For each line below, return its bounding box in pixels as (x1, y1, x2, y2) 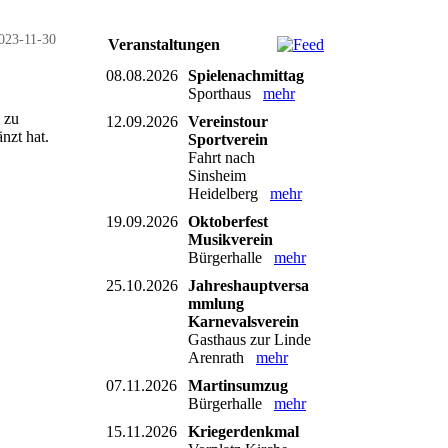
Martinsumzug (188, 376, 288, 394)
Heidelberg (188, 184, 270, 202)
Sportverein (188, 130, 268, 148)
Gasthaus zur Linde (188, 330, 311, 348)
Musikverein (188, 230, 273, 248)
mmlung (188, 294, 244, 312)
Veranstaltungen (108, 35, 220, 53)
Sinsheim (188, 166, 246, 184)
